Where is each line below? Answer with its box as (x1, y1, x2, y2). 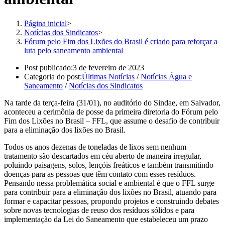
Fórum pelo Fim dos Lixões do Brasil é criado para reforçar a (24, 37, 217, 46)
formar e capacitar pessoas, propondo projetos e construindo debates (4, 196, 219, 205)
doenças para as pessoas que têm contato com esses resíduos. (4, 169, 196, 178)
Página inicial (24, 19, 67, 28)
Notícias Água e (141, 72, 192, 81)
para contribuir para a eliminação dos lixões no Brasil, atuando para (4, 187, 216, 196)
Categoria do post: (24, 72, 82, 81)
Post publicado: (24, 63, 73, 72)
